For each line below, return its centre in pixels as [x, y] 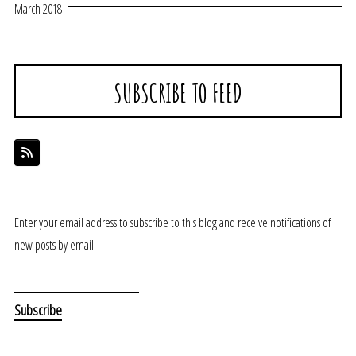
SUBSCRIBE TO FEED [178, 93]
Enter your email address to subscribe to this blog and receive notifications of [172, 223]
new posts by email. [55, 245]
